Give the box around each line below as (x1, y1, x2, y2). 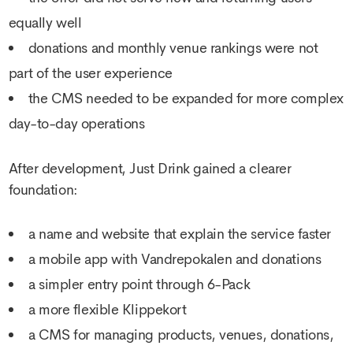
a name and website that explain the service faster (28, 225, 331, 244)
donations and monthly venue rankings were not (28, 38, 318, 58)
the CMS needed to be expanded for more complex (28, 88, 344, 108)
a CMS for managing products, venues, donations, (28, 325, 334, 345)
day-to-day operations (8, 113, 145, 133)
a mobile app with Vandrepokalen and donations (28, 250, 321, 269)
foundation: (8, 180, 78, 199)
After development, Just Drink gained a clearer (8, 158, 292, 178)
